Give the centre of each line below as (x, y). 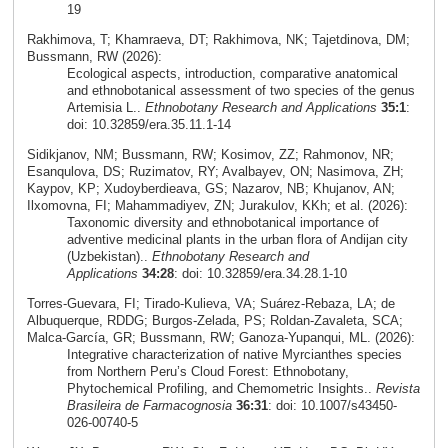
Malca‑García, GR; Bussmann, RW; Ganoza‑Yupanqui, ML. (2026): (220, 337)
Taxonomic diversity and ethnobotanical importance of (222, 222)
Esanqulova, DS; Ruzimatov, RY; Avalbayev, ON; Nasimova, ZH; (215, 171)
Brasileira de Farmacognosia (149, 405)
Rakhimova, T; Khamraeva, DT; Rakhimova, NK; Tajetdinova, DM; (218, 40)
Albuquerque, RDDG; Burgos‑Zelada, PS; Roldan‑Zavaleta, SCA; (214, 320)
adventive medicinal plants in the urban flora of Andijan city (237, 239)
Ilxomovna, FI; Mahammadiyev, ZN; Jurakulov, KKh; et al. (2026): (217, 205)
